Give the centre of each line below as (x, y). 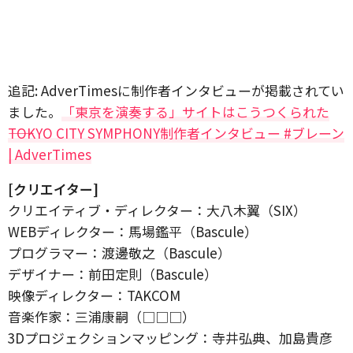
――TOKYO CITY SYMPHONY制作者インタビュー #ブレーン (176, 133)
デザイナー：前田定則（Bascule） (113, 274)
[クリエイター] (53, 189)
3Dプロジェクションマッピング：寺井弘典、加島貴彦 (170, 338)
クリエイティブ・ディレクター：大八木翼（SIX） (157, 210)
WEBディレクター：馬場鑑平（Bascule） (133, 232)
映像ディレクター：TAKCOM (94, 295)
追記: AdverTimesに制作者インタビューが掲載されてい (176, 91)
